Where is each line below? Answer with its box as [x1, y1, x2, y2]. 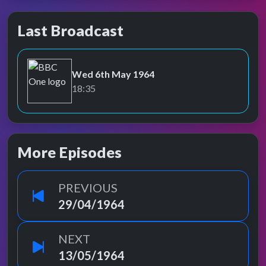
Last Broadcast [17, 21, 123, 39]
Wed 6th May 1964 [72, 68, 154, 80]
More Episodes [17, 143, 122, 161]
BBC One [27, 81, 65, 93]
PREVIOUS [58, 180, 118, 195]
